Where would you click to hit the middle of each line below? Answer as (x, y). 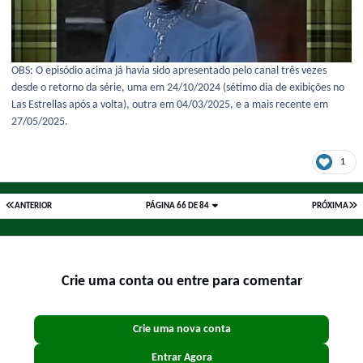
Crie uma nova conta (181, 329)
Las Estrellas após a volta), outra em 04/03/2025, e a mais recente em (170, 105)
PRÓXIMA (331, 207)
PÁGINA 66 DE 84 (179, 207)
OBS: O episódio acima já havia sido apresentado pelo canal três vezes (169, 71)
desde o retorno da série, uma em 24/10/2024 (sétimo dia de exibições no (178, 88)
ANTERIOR (33, 207)
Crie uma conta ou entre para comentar (181, 281)
